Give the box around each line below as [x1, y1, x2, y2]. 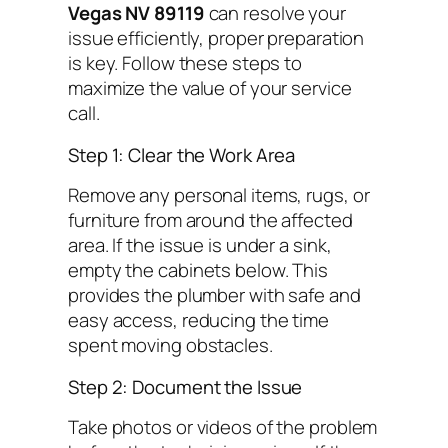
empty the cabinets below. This [68, 257, 328, 284]
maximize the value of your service [68, 75, 352, 102]
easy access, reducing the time [68, 307, 329, 334]
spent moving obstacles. [68, 332, 273, 359]
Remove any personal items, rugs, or [68, 182, 370, 209]
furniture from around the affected [68, 207, 353, 234]
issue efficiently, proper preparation [68, 25, 365, 52]
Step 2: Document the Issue [68, 373, 303, 400]
